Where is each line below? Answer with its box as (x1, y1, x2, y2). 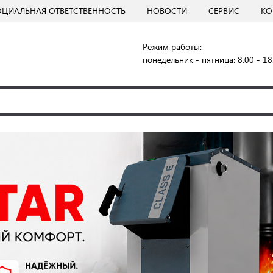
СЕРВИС (208, 5, 239, 16)
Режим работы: (143, 41, 202, 52)
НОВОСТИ (147, 5, 187, 16)
